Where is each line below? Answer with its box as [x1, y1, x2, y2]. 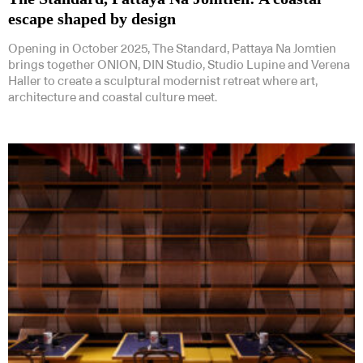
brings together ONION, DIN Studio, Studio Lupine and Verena [8, 59, 350, 72]
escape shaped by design [8, 10, 176, 28]
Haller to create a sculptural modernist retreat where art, [8, 75, 318, 88]
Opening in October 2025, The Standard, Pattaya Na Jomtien [8, 43, 336, 56]
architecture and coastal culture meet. [8, 92, 217, 105]
